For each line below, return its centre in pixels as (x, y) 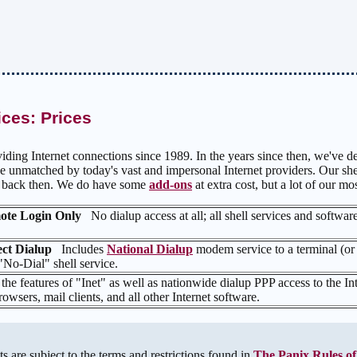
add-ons (171, 185)
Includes (82, 249)
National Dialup (150, 249)
